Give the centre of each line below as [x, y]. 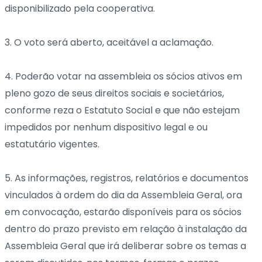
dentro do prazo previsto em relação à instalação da [126, 229]
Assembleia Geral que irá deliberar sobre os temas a [125, 246]
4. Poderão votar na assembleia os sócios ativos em [123, 76]
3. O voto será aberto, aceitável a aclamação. [109, 42]
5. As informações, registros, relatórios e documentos [127, 178]
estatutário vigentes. [52, 144]
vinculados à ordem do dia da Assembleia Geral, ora [123, 195]
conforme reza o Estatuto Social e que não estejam [122, 110]
